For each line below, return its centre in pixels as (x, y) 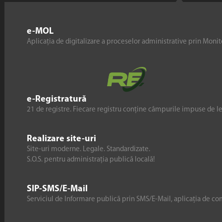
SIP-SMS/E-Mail (57, 189)
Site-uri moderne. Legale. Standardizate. (89, 150)
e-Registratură (57, 99)
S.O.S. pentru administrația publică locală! (91, 160)
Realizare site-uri (62, 139)
